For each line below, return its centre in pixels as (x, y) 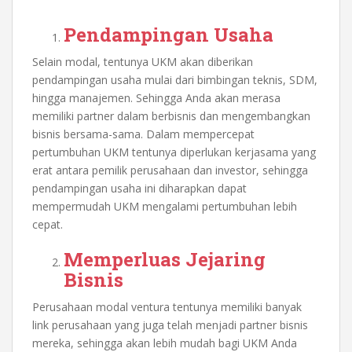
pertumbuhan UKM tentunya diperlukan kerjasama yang (174, 152)
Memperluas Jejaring (165, 259)
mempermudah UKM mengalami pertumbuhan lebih (165, 206)
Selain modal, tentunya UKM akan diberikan (143, 61)
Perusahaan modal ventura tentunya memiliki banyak (167, 306)
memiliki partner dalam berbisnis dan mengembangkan (171, 115)
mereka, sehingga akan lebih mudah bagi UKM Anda (165, 343)
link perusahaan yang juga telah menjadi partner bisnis (170, 324)
